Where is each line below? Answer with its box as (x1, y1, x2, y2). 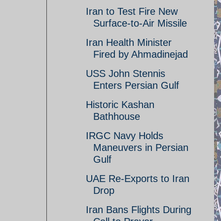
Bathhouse (93, 111, 140, 122)
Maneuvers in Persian (93, 142, 188, 153)
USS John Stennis (86, 68, 165, 79)
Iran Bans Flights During (86, 204, 191, 215)
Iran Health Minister (86, 37, 172, 48)
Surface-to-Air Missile (93, 18, 187, 29)
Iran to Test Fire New (86, 6, 178, 17)
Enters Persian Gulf (93, 80, 179, 91)
